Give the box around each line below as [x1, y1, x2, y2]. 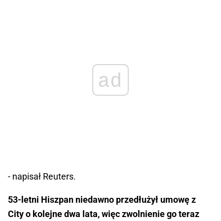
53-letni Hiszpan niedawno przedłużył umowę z [8, 194, 196, 205]
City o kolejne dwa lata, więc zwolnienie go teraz [8, 208, 199, 219]
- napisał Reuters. [8, 171, 76, 182]
